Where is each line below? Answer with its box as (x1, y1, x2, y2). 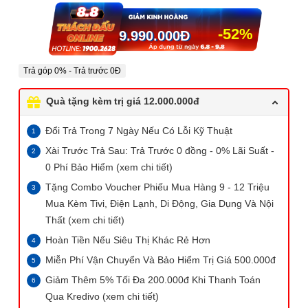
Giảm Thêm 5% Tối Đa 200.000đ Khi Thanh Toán (45, 274, 261, 286)
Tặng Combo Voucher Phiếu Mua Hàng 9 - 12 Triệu (45, 181, 269, 193)
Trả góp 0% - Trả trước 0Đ (23, 66, 121, 76)
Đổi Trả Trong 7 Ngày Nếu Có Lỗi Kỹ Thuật (45, 125, 232, 137)
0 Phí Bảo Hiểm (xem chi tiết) (45, 162, 173, 173)
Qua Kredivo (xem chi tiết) (45, 291, 159, 302)
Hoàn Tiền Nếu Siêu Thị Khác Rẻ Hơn (45, 234, 210, 246)
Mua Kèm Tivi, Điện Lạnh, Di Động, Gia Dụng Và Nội (45, 198, 274, 210)
